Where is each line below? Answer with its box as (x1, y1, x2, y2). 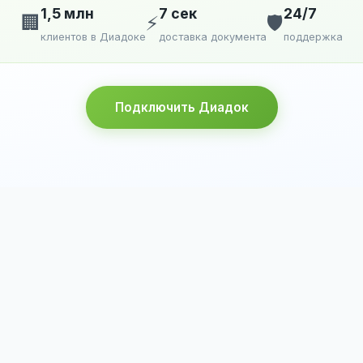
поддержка (283, 30, 343, 43)
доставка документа (158, 30, 267, 43)
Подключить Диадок (114, 99, 249, 115)
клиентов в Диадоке (40, 30, 146, 43)
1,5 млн (40, 4, 94, 22)
